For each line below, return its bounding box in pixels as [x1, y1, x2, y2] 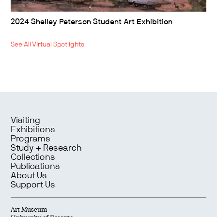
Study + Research [11, 144, 82, 153]
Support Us [11, 181, 56, 190]
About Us [11, 171, 47, 181]
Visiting [11, 116, 41, 125]
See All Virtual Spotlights [11, 41, 85, 48]
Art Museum [11, 204, 47, 214]
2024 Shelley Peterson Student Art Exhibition [11, 18, 173, 26]
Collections [11, 153, 56, 162]
